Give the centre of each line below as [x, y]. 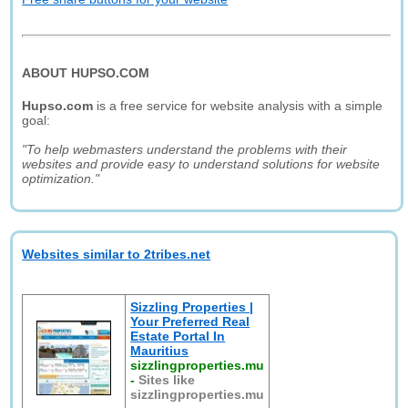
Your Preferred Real [190, 321]
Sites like [167, 380]
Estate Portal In [178, 336]
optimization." [61, 178]
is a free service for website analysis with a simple [238, 106]
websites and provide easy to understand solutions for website [201, 164]
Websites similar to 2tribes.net [117, 254]
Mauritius [160, 351]
